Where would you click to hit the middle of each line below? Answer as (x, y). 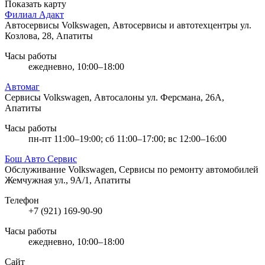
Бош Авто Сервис (41, 159)
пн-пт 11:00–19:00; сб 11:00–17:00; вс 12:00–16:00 (127, 138)
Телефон (22, 200)
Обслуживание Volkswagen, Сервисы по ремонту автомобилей (132, 169)
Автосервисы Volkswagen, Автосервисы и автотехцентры (122, 25)
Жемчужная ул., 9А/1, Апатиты (68, 180)
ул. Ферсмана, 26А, (185, 97)
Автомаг (22, 86)
